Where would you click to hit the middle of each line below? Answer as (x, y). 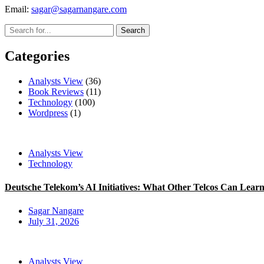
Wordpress (48, 113)
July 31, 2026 (54, 221)
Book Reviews (56, 91)
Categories (37, 56)
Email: (18, 9)
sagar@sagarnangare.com (79, 9)
